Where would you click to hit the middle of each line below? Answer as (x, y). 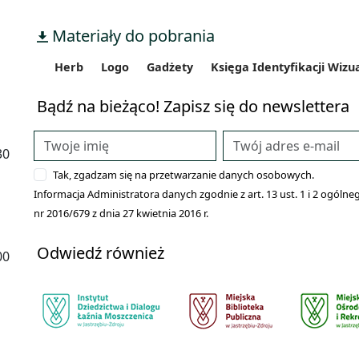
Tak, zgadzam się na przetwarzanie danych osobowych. (184, 175)
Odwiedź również (101, 253)
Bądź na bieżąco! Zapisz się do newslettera (193, 107)
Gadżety (170, 67)
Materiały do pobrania (131, 36)
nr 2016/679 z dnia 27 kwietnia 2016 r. (121, 214)
